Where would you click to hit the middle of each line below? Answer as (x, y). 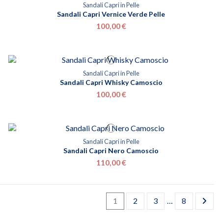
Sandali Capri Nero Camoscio (111, 150)
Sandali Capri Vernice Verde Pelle (111, 14)
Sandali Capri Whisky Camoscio (111, 82)
